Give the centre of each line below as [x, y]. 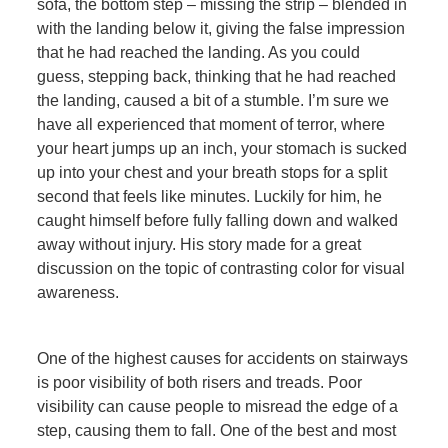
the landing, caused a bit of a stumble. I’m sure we [213, 100]
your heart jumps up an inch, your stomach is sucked [222, 148]
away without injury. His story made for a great [199, 244]
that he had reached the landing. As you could [199, 52]
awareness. [78, 292]
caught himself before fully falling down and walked [218, 220]
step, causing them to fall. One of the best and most [217, 431]
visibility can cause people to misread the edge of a [218, 407]
